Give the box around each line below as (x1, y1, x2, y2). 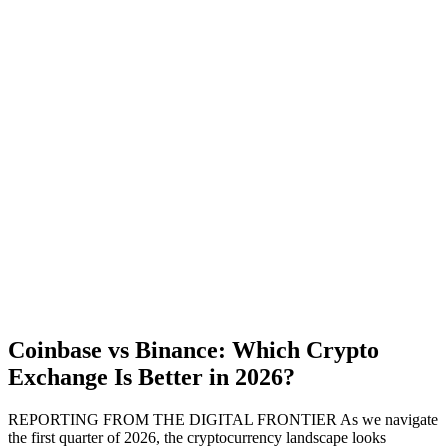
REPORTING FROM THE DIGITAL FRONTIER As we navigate (8, 411, 438, 429)
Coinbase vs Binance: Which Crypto (8, 337, 379, 364)
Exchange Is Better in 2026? (8, 364, 295, 391)
